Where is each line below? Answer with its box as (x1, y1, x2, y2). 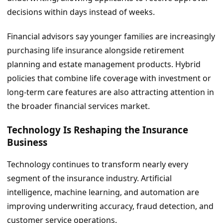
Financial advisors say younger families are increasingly (7, 30, 215, 42)
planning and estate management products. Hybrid (7, 58, 201, 70)
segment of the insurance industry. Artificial (7, 173, 172, 184)
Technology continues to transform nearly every (7, 159, 188, 170)
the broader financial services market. (7, 100, 150, 111)
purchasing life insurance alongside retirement (7, 44, 184, 56)
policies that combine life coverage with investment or (7, 72, 211, 84)
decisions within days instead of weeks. (7, 6, 155, 18)
